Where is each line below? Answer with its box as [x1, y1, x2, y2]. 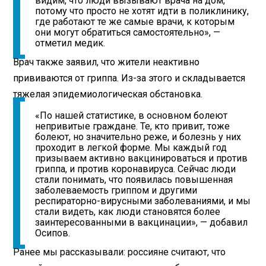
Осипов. [35, 227, 71, 239]
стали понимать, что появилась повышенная [35, 174, 233, 186]
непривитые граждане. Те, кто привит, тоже [35, 121, 230, 132]
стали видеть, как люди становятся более [35, 206, 221, 218]
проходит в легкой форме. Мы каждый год [35, 142, 227, 154]
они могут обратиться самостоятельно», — [35, 27, 221, 39]
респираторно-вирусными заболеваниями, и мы [35, 195, 251, 207]
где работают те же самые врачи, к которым [35, 16, 235, 28]
